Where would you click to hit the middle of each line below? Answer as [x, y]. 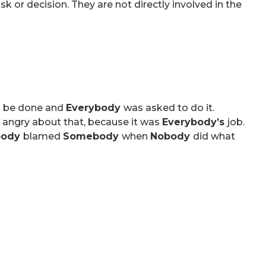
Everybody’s [195, 122]
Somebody [92, 136]
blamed [43, 136]
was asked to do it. [170, 108]
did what [214, 136]
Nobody [172, 136]
